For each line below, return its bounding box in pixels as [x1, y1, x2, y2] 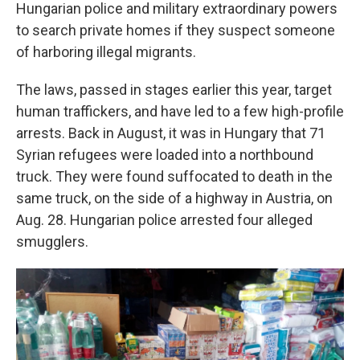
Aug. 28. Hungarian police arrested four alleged [16, 211, 313, 228]
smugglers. [16, 233, 88, 250]
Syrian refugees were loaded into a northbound [16, 146, 313, 163]
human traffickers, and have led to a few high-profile [16, 103, 344, 120]
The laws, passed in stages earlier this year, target [16, 81, 332, 98]
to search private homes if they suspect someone [16, 22, 335, 39]
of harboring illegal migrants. [16, 43, 196, 60]
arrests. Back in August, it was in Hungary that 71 [16, 125, 325, 141]
